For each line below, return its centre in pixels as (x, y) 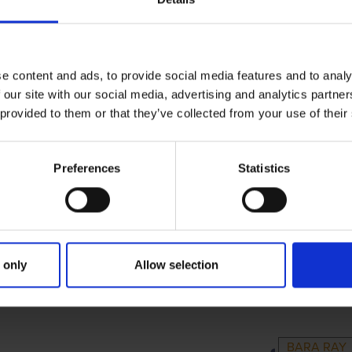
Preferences (87, 168)
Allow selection (176, 265)
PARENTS (191, 285)
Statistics (264, 168)
